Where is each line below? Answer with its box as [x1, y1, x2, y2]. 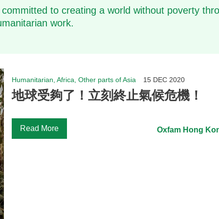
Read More [20, 124, 59, 132]
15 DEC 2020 [143, 75, 185, 84]
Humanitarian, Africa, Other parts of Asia [12, 75, 136, 84]
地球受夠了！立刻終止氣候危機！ [12, 88, 203, 103]
